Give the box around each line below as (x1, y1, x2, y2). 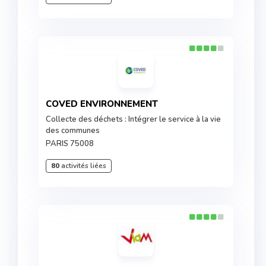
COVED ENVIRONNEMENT (52, 98, 158, 110)
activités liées (59, 161, 106, 170)
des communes (46, 125, 100, 136)
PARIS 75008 (46, 138, 94, 149)
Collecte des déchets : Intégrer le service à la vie (46, 114, 221, 125)
